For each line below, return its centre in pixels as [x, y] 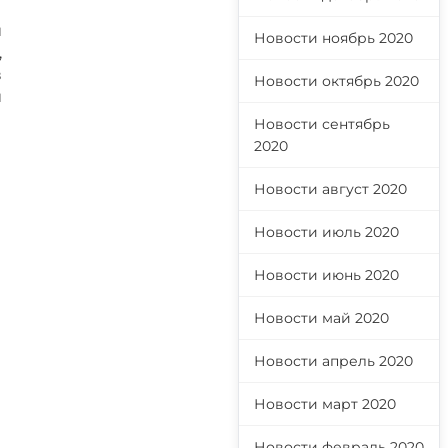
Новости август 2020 [330, 189]
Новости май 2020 [321, 318]
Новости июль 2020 [326, 232]
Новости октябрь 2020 [336, 81]
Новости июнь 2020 [326, 275]
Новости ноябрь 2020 [333, 38]
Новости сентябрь [322, 124]
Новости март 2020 [325, 404]
